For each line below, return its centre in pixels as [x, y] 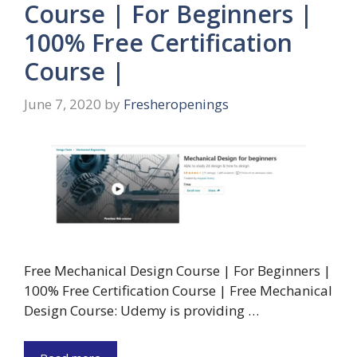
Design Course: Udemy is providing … [141, 311]
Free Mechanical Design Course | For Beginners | [177, 271]
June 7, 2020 [63, 104]
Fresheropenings [176, 104]
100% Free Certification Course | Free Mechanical [178, 291]
